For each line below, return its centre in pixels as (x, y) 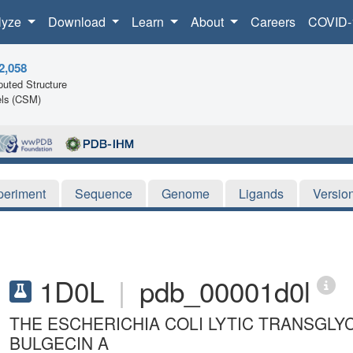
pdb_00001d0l (225, 290)
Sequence (104, 193)
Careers (273, 22)
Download (78, 22)
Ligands (261, 193)
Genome (186, 193)
